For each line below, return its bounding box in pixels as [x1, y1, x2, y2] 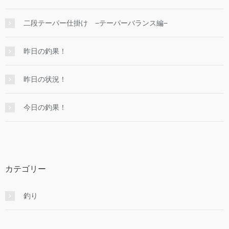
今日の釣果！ [24, 103, 66, 111]
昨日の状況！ [24, 75, 66, 83]
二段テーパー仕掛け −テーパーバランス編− [24, 18, 168, 27]
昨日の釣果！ [24, 47, 66, 55]
